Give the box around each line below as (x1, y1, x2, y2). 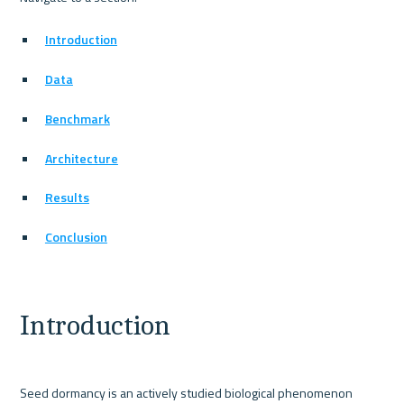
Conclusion (44, 227, 107, 247)
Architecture (44, 148, 118, 168)
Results (44, 188, 89, 207)
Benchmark (44, 108, 110, 128)
